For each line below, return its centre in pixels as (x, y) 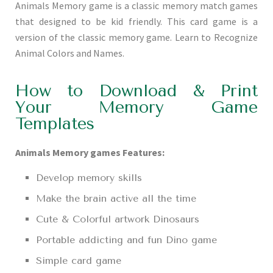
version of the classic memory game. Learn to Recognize (136, 37)
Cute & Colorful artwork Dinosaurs (118, 219)
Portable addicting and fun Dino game (127, 240)
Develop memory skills (89, 178)
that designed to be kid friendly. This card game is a (136, 22)
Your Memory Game (136, 108)
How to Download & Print (136, 91)
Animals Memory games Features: (90, 153)
